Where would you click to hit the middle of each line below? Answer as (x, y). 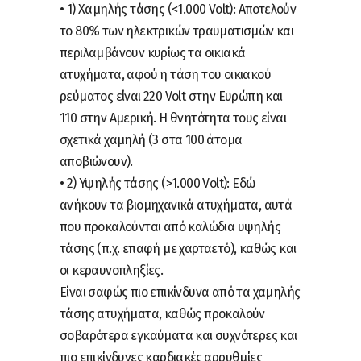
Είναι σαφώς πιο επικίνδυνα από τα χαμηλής (180, 292)
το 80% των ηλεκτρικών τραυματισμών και (177, 31)
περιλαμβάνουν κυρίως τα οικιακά (153, 52)
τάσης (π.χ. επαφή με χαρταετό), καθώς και (178, 248)
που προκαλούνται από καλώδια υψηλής (170, 226)
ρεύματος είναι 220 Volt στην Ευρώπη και (171, 96)
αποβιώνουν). (96, 161)
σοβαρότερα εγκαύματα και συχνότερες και (178, 335)
